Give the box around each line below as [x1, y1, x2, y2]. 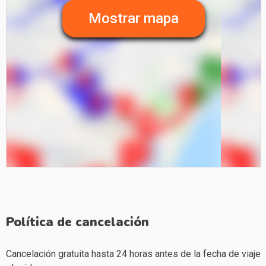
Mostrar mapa [88, 9, 179, 27]
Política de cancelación [6, 213, 149, 230]
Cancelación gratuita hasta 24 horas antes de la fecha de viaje [6, 248, 261, 259]
